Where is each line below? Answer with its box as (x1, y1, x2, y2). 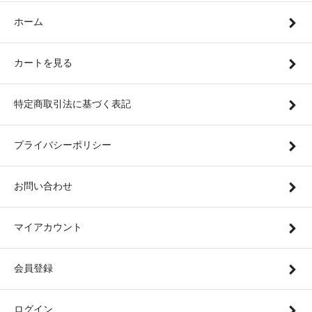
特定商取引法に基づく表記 (14, 98, 131, 110)
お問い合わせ (14, 180, 72, 192)
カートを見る (14, 57, 72, 69)
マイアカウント (14, 221, 82, 233)
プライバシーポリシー (14, 139, 111, 151)
